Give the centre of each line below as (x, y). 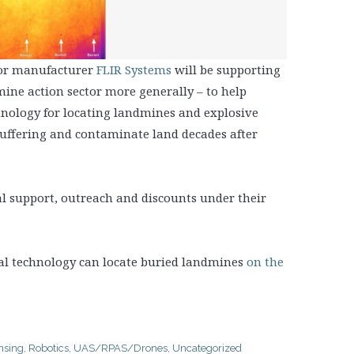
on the (265, 261)
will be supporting (226, 69)
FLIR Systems (134, 69)
